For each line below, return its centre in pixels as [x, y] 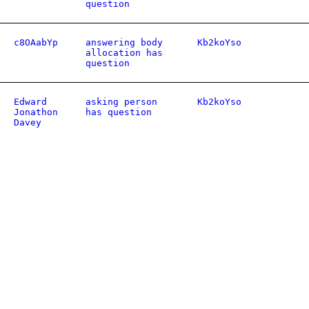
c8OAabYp [36, 42]
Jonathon [36, 112]
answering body [124, 42]
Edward [30, 102]
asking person [121, 102]
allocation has [124, 53]
